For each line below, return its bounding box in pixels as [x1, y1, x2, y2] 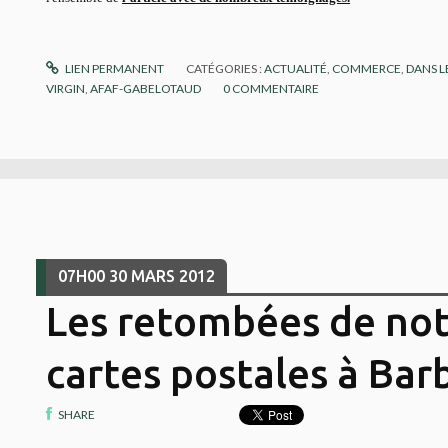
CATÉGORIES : [186, 61, 265, 77]
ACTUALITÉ [264, 61, 328, 77]
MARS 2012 [130, 267, 215, 286]
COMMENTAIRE [232, 81, 319, 97]
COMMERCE [332, 61, 402, 77]
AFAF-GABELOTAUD [90, 81, 201, 97]
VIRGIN [46, 81, 85, 97]
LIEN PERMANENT [63, 61, 165, 77]
